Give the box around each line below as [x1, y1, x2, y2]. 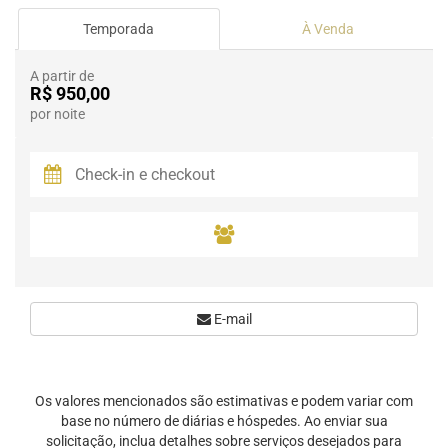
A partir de [30, 68, 94, 84]
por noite [30, 106, 85, 122]
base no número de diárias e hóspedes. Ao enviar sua [60, 413, 388, 429]
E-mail [210, 311, 252, 327]
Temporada [83, 21, 154, 37]
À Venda [301, 21, 354, 37]
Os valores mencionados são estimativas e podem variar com [35, 393, 413, 409]
